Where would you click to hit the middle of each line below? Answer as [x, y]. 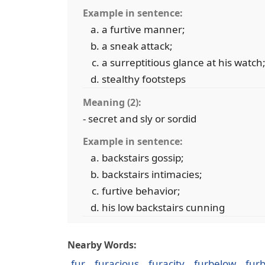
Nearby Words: [102, 245]
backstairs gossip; [143, 158]
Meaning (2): [112, 102]
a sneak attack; [137, 46]
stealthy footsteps [144, 79]
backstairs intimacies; [152, 174]
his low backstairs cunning [163, 207]
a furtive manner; [143, 29]
